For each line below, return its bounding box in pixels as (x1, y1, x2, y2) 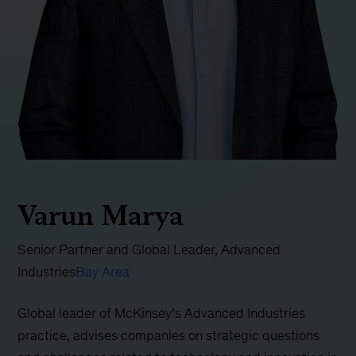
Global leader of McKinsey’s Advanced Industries (17, 304, 306, 321)
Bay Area (75, 263, 130, 280)
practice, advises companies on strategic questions (17, 327, 320, 343)
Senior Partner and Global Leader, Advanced (17, 241, 281, 257)
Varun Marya (17, 193, 184, 236)
